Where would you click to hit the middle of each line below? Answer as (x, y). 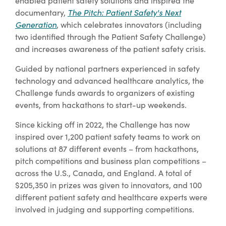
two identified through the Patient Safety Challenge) (110, 37)
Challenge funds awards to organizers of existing (105, 93)
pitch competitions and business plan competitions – (111, 161)
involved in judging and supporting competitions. (105, 209)
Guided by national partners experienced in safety (107, 69)
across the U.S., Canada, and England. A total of (103, 173)
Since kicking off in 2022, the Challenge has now (102, 125)
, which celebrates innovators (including (129, 25)
